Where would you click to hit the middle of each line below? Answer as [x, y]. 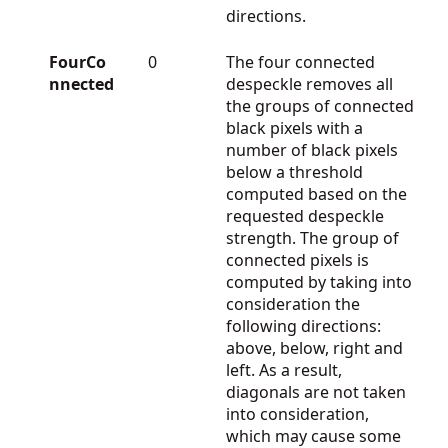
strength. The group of [312, 237]
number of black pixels [312, 149]
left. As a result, [284, 369]
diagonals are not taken [316, 391]
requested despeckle [305, 215]
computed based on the [316, 193]
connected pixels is [297, 259]
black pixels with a [294, 127]
